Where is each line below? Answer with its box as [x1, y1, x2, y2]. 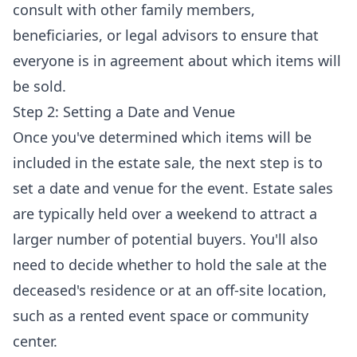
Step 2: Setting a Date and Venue [13, 102, 235, 121]
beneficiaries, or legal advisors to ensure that [13, 25, 319, 45]
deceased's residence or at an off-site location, [13, 280, 327, 300]
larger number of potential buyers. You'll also [13, 229, 318, 249]
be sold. [13, 76, 66, 96]
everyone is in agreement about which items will [13, 51, 341, 70]
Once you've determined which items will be [13, 127, 312, 147]
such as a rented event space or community [13, 306, 308, 325]
